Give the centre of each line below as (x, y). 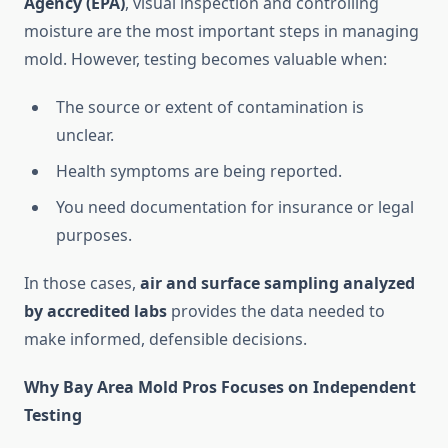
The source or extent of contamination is (210, 107)
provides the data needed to (276, 311)
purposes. (94, 235)
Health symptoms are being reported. (199, 171)
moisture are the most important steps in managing (221, 31)
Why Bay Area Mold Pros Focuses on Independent (220, 387)
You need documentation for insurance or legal (235, 207)
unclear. (85, 135)
